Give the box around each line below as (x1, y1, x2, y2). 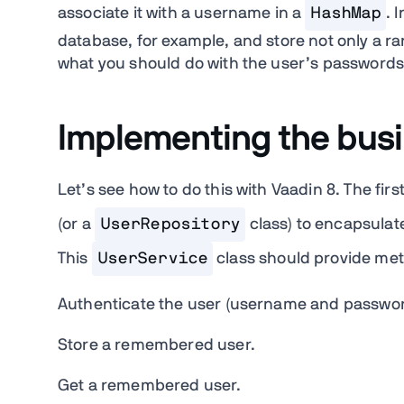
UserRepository (99, 216, 241, 234)
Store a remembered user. (58, 337, 255, 354)
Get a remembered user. (58, 378, 242, 395)
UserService (96, 251, 207, 268)
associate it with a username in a (58, 5, 306, 23)
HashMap (310, 5, 381, 23)
